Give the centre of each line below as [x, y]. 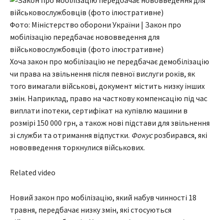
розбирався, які [180, 135]
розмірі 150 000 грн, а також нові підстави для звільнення [110, 123]
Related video [33, 173]
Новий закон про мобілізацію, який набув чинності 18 [103, 198]
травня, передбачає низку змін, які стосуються [91, 210]
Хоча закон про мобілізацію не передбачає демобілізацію [110, 62]
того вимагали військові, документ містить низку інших [107, 86]
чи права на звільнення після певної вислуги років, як [102, 74]
